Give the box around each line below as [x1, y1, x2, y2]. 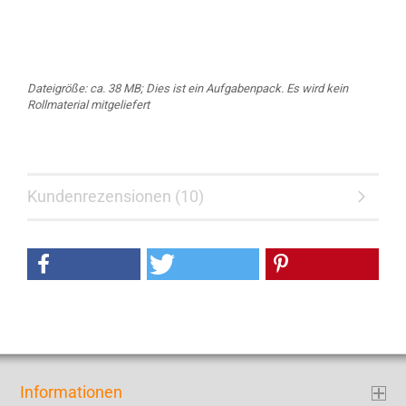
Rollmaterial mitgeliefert [27, 98, 150, 111]
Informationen [20, 382, 123, 401]
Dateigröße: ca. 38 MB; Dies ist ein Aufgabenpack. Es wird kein [27, 82, 348, 95]
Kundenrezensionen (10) [27, 187, 204, 206]
